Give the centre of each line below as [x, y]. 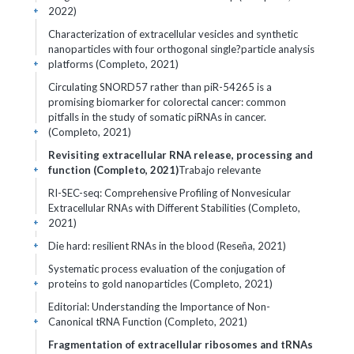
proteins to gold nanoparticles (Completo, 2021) [160, 284]
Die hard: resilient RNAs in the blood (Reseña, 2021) [167, 246]
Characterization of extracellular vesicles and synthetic [173, 34]
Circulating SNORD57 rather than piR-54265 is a [160, 87]
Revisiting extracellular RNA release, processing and [181, 155]
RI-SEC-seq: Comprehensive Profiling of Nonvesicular [169, 193]
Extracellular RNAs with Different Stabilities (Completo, [174, 208]
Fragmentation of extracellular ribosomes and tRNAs [181, 345]
